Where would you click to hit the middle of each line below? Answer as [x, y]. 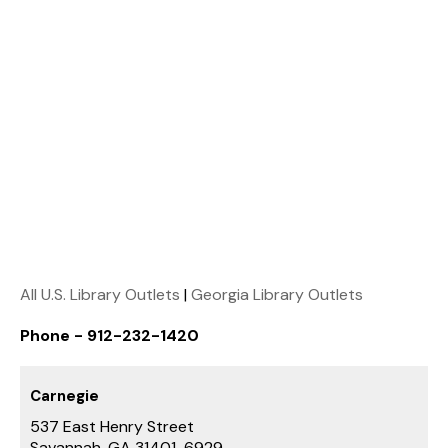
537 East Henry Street [112, 426]
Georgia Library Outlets [277, 294]
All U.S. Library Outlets [100, 294]
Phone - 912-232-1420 [109, 335]
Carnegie [64, 395]
